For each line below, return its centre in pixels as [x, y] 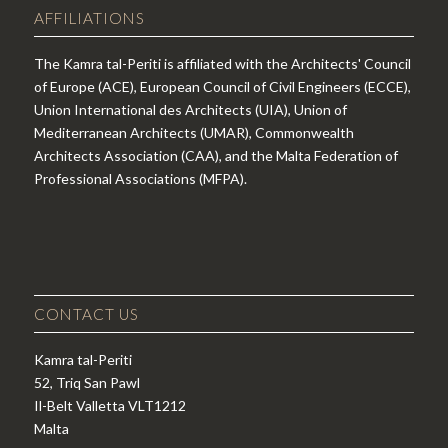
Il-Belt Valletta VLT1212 [109, 405]
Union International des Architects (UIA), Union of [190, 109]
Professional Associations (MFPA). [140, 178]
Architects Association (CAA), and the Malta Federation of [215, 155]
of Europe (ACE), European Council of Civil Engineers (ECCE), [222, 86]
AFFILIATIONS [89, 17]
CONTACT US [86, 313]
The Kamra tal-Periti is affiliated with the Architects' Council [222, 63]
